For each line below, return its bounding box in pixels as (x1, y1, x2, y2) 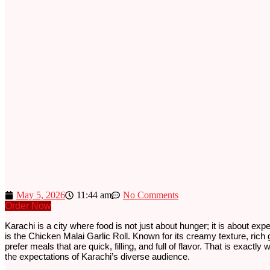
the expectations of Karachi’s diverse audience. (5, 251, 190, 262)
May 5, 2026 (16, 189, 65, 200)
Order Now (5, 200, 51, 211)
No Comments (123, 189, 178, 200)
